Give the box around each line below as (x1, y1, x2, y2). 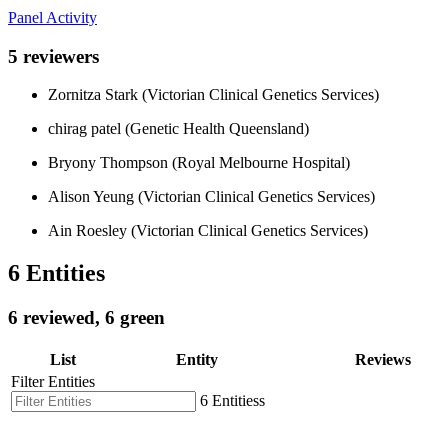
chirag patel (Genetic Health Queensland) (48, 120, 309, 138)
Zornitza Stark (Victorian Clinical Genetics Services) (48, 86, 379, 104)
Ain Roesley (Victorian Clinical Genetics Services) (48, 222, 368, 240)
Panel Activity (8, 8, 97, 26)
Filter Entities (11, 372, 95, 390)
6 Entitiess (200, 391, 265, 409)
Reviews (355, 350, 411, 368)
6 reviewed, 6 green (8, 307, 165, 329)
